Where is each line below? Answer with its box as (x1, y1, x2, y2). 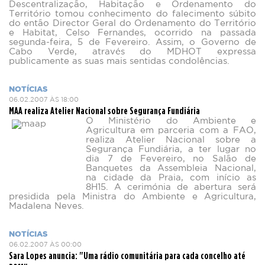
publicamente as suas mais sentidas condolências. (9, 57, 230, 65)
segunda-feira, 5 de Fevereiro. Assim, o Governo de (9, 38, 256, 46)
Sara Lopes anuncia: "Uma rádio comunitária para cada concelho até (9, 250, 245, 261)
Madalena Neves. (9, 202, 84, 210)
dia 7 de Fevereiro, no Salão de (86, 155, 256, 163)
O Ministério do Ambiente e (86, 117, 256, 125)
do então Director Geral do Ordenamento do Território (9, 20, 256, 27)
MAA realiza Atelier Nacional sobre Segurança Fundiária (9, 105, 200, 116)
